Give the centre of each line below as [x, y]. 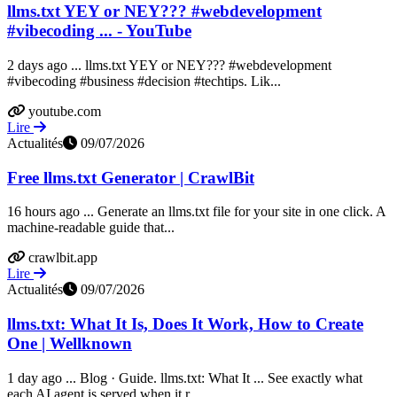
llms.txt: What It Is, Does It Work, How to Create [185, 324]
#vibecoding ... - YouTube [99, 31]
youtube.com [65, 111]
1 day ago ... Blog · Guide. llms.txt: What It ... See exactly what [185, 378]
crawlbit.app [63, 258]
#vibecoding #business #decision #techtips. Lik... [144, 81]
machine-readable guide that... [91, 228]
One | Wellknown [70, 344]
